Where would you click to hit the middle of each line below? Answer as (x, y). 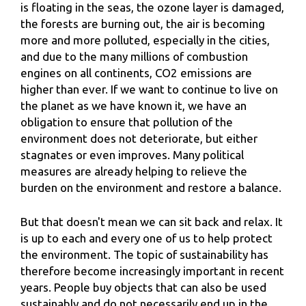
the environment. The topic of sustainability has (144, 254)
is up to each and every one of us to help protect (147, 238)
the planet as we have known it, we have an (134, 106)
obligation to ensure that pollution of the (127, 122)
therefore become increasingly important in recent (152, 270)
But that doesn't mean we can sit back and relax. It (152, 221)
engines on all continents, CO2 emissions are (136, 73)
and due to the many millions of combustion (134, 57)
